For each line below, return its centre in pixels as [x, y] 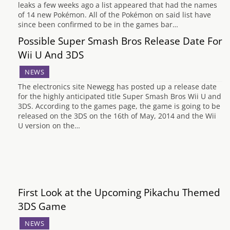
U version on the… [49, 126]
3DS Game [42, 206]
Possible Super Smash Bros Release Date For [120, 41]
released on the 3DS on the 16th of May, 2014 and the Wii [117, 116]
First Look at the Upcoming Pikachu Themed [119, 192]
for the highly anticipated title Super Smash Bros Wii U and [120, 96]
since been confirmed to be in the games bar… [98, 24]
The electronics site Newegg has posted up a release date [117, 87]
